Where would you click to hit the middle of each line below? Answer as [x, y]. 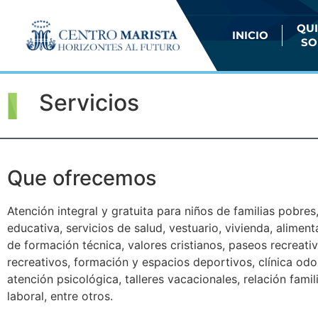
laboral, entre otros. [60, 296]
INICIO [250, 35]
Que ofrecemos [82, 178]
